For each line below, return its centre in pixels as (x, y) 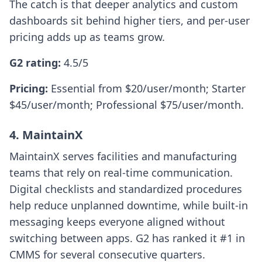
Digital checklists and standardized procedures (126, 189)
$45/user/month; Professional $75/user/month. (127, 105)
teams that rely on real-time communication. (121, 173)
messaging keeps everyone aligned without (117, 222)
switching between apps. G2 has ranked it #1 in (127, 238)
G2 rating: (37, 63)
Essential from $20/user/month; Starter (148, 89)
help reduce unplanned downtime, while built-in (129, 206)
